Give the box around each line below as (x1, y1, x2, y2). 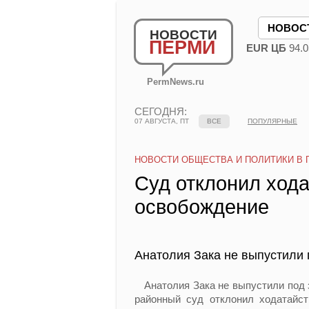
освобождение (134, 196, 269, 218)
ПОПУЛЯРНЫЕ (248, 117, 297, 125)
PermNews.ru (147, 77, 204, 87)
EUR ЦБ (246, 42, 286, 54)
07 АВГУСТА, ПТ (134, 117, 189, 125)
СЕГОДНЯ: (134, 106, 187, 117)
